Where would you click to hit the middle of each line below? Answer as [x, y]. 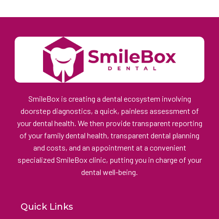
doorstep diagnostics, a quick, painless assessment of [109, 111]
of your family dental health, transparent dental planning [109, 135]
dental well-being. [109, 172]
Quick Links [47, 207]
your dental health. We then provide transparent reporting [109, 123]
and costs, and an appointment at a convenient [109, 148]
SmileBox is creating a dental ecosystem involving [109, 99]
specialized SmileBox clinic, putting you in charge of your [109, 160]
